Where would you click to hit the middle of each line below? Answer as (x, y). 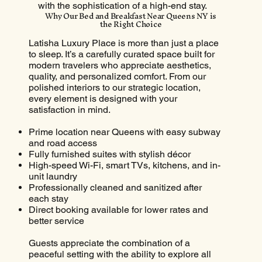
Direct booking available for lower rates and (118, 210)
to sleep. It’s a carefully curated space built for (121, 54)
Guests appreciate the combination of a (109, 243)
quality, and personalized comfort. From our (117, 77)
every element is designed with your (103, 99)
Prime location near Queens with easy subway (124, 132)
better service (56, 221)
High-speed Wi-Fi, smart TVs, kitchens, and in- (124, 166)
